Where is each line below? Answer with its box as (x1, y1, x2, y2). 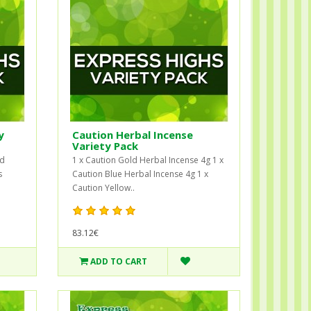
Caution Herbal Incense (72, 127, 194, 142)
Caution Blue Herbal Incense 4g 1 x (72, 167, 209, 180)
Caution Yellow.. (72, 181, 135, 194)
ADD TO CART (90, 255, 147, 267)
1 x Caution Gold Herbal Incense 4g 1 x (72, 153, 224, 166)
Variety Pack (72, 138, 139, 153)
